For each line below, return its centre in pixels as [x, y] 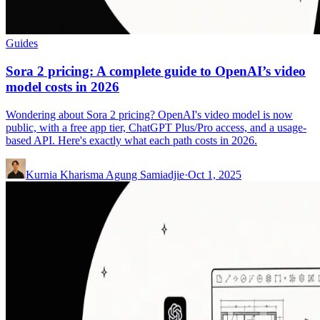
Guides [22, 44]
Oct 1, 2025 [215, 174]
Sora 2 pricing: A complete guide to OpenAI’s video [156, 71]
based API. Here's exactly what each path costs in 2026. [131, 140]
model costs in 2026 [62, 87]
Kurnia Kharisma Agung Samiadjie [105, 174]
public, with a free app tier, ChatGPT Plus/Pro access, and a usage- [156, 127]
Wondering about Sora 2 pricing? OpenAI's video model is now [149, 114]
